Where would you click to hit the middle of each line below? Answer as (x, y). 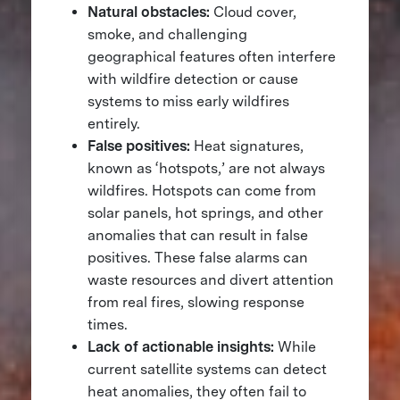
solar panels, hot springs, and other (205, 213)
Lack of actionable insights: (180, 347)
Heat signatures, (248, 146)
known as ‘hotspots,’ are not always (206, 169)
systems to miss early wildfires (188, 102)
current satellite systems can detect (207, 370)
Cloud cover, (254, 12)
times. (107, 325)
